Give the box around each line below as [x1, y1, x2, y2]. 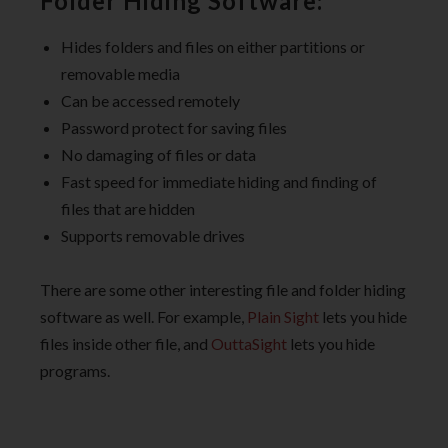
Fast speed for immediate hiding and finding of [61, 171, 377, 191]
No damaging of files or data [61, 144, 256, 164]
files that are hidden [61, 198, 195, 218]
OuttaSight [211, 334, 287, 354]
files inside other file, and [40, 334, 211, 354]
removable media [61, 63, 180, 83]
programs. [40, 361, 110, 381]
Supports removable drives [61, 225, 245, 245]
